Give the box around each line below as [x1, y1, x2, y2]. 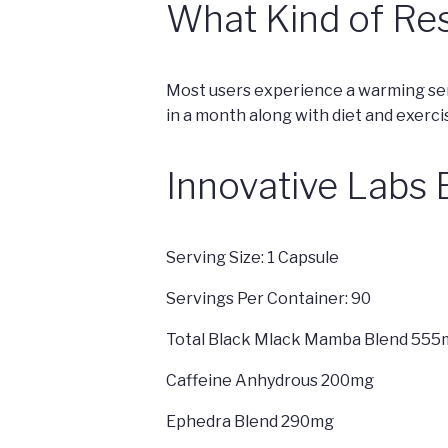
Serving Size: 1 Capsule [166, 248, 339, 268]
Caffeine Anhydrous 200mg [166, 371, 374, 391]
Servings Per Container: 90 [166, 289, 371, 309]
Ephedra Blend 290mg [166, 412, 334, 432]
